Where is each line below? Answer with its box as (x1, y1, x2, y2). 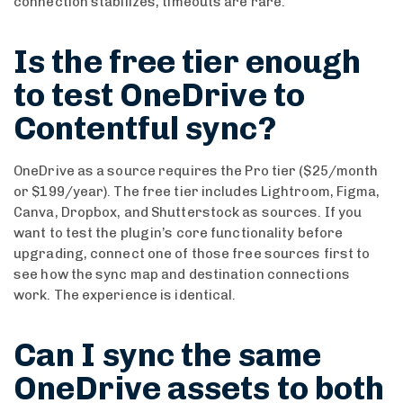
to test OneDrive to (13, 75, 305, 114)
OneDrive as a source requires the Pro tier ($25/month (13, 162, 379, 179)
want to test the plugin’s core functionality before (13, 224, 344, 241)
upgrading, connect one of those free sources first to (13, 245, 371, 262)
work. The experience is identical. (13, 286, 237, 303)
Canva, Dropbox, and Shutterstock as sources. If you (13, 203, 363, 220)
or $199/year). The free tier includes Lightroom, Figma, (13, 183, 381, 200)
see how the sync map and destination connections (13, 265, 350, 282)
